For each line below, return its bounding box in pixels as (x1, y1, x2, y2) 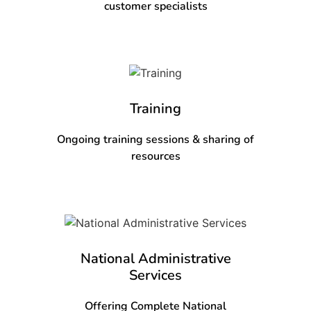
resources (131, 148, 180, 164)
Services (129, 265, 182, 285)
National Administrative (80, 249, 231, 268)
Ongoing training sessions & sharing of (57, 131, 254, 147)
